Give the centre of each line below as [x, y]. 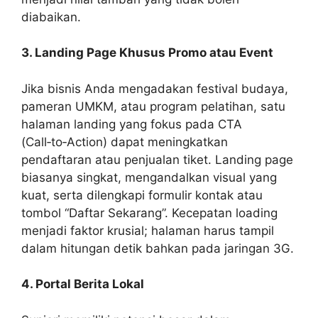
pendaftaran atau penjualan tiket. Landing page [157, 159]
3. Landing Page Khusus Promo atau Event [147, 53]
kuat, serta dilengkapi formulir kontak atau [142, 195]
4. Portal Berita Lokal [83, 284]
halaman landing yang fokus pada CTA [132, 124]
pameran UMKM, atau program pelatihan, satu [153, 106]
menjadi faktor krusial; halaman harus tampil [148, 230]
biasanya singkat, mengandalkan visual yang [149, 177]
